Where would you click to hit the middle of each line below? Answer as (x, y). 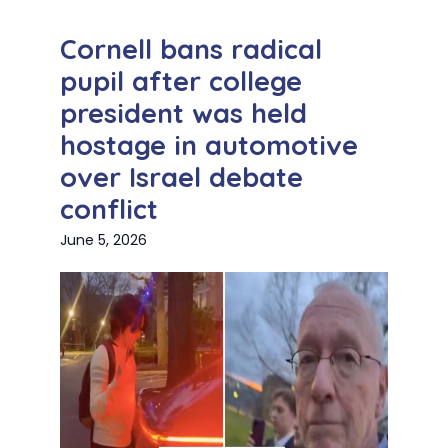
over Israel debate (181, 177)
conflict (109, 209)
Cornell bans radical (191, 49)
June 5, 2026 (103, 240)
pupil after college (181, 81)
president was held (183, 113)
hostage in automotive (209, 145)
